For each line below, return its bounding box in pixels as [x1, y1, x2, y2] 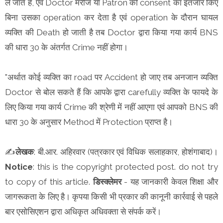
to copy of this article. [5, 176, 93, 187]
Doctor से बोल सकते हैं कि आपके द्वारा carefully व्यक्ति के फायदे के [5, 87, 218, 97]
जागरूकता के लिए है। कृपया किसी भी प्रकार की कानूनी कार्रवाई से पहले [5, 191, 218, 202]
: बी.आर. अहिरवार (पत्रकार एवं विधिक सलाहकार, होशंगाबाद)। [33, 146, 218, 157]
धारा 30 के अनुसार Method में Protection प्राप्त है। [5, 116, 175, 127]
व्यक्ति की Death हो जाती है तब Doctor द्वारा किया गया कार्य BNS [5, 27, 218, 37]
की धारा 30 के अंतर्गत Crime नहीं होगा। [5, 42, 130, 52]
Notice [5, 161, 33, 172]
